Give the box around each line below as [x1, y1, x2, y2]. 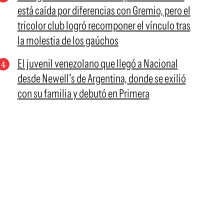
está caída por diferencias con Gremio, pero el [17, 3, 190, 17]
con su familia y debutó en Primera [17, 86, 149, 100]
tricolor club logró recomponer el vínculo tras [17, 18, 190, 32]
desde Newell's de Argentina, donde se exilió [17, 71, 186, 85]
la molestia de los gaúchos [17, 33, 118, 47]
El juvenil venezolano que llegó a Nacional [17, 56, 178, 70]
